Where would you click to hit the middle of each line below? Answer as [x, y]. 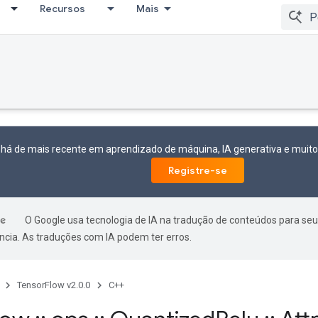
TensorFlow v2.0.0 [54, 285]
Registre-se [198, 170]
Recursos [62, 9]
